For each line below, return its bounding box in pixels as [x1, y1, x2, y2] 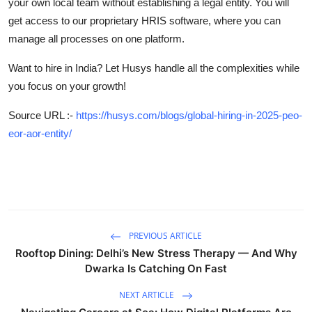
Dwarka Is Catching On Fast [85, 262, 227, 276]
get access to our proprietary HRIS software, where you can [8, 15, 281, 27]
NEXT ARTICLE [119, 289, 176, 302]
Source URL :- [8, 109, 76, 122]
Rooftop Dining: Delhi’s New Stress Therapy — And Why [15, 247, 297, 260]
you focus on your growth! [8, 80, 126, 93]
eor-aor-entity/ [8, 127, 72, 140]
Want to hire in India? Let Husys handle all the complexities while [8, 62, 299, 75]
